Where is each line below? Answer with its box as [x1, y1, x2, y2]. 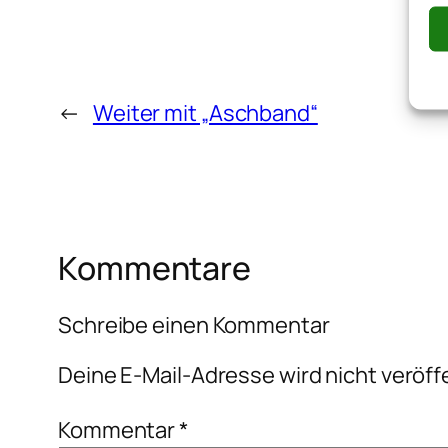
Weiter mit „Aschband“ [92, 98, 318, 129]
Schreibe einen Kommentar [58, 309, 330, 340]
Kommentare [58, 246, 251, 291]
